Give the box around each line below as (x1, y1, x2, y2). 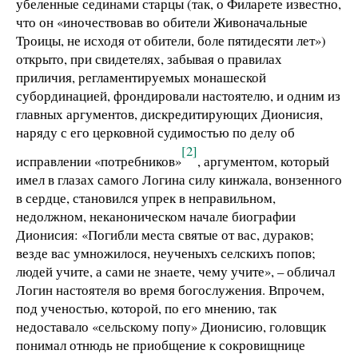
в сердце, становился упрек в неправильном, (16, 189, 276, 208)
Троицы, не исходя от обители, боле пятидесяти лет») (16, 30, 326, 50)
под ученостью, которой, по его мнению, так (16, 299, 276, 318)
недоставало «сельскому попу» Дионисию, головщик (16, 317, 326, 336)
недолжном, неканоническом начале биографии (16, 207, 296, 226)
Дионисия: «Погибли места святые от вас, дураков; (16, 225, 314, 245)
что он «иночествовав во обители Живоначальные (16, 12, 308, 31)
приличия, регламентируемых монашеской (16, 67, 266, 86)
